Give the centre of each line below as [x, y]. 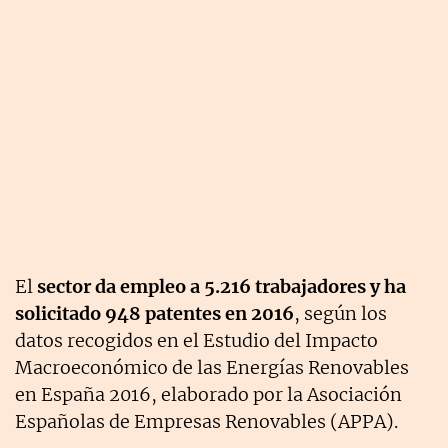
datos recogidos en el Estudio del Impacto [196, 341]
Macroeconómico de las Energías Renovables [212, 368]
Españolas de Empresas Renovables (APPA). [206, 422]
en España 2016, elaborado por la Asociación [208, 395]
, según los [340, 314]
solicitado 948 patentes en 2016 [154, 314]
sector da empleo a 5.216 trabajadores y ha [221, 287]
